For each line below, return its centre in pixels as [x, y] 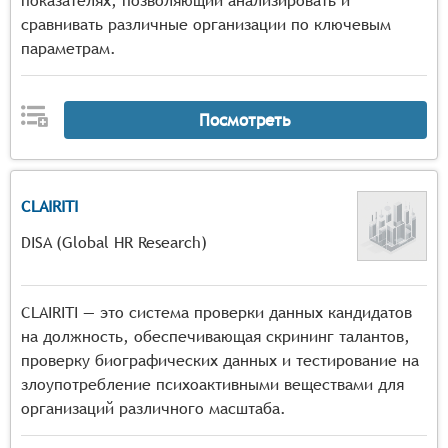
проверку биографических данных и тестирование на [220, 360]
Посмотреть [245, 119]
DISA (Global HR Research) [114, 242]
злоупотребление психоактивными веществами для [212, 384]
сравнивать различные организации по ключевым [206, 24]
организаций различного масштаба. [153, 408]
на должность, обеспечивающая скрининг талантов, [215, 336]
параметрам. [68, 48]
